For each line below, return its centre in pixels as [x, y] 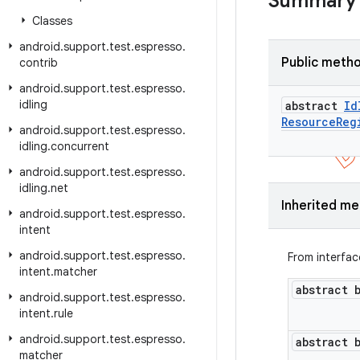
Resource [309, 122]
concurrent [80, 146]
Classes [52, 21]
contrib [39, 63]
